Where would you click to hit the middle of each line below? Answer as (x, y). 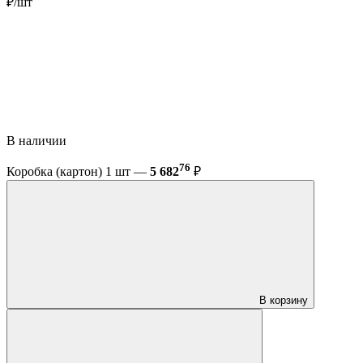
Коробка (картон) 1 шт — (78, 172)
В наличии (38, 141)
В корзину (284, 301)
